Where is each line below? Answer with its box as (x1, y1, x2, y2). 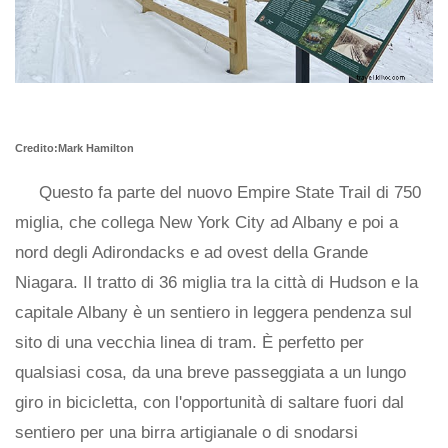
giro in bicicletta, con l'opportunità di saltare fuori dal (15, 393, 404, 413)
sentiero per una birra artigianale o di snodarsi (15, 423, 358, 443)
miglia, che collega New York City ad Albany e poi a (15, 213, 398, 233)
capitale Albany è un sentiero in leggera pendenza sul (15, 303, 412, 323)
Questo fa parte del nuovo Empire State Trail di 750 (39, 183, 421, 203)
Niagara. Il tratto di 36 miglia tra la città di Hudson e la (15, 273, 418, 293)
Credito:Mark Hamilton (15, 142, 134, 155)
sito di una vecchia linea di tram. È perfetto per (15, 333, 364, 353)
